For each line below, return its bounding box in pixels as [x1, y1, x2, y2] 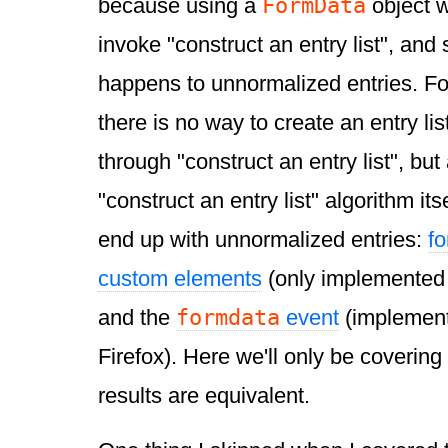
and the [98, 305, 176, 331]
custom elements [98, 266, 262, 292]
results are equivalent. [98, 383, 310, 409]
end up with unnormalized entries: [98, 227, 428, 253]
